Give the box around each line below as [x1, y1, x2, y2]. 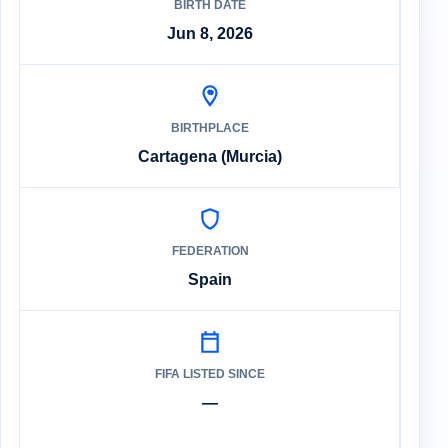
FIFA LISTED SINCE [154, 367, 265, 381]
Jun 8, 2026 [166, 25, 253, 42]
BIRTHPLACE [170, 121, 249, 135]
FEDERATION [171, 244, 249, 258]
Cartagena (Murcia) [137, 148, 282, 165]
